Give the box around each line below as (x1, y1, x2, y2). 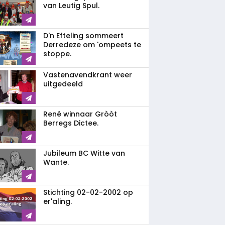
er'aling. (43, 196, 72, 206)
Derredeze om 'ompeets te (43, 40, 141, 50)
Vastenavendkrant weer (43, 70, 132, 80)
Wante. (43, 157, 69, 167)
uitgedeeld (43, 79, 83, 89)
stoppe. (43, 49, 71, 59)
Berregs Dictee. (43, 118, 98, 128)
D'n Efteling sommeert (43, 31, 124, 41)
